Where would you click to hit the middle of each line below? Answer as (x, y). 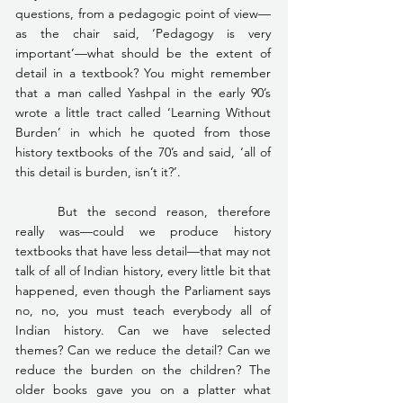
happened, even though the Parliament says (143, 290)
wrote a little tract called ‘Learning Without (143, 112)
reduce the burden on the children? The (143, 369)
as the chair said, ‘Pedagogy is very (143, 33)
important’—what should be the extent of (143, 53)
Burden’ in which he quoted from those (143, 132)
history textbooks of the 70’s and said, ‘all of (143, 152)
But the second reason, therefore (36, 211)
